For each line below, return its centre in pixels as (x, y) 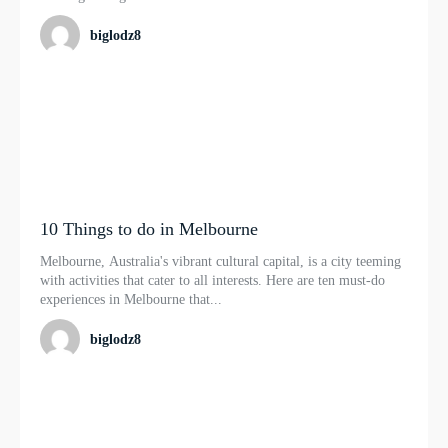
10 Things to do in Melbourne (149, 228)
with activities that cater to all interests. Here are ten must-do (212, 280)
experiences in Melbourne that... (131, 299)
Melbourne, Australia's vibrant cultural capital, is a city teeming (220, 261)
